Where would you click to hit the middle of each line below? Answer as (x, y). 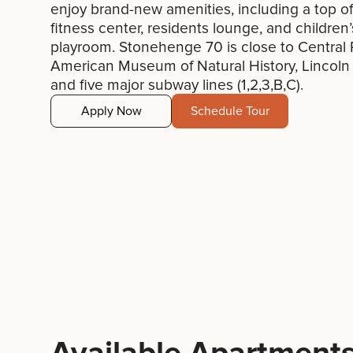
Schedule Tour (230, 111)
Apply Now (111, 111)
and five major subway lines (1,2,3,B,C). (177, 85)
